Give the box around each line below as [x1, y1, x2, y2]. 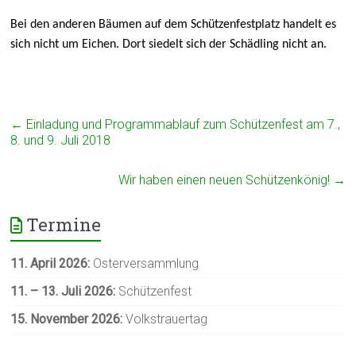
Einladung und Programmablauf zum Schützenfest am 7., [23, 117, 341, 132]
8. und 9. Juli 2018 [10, 133, 111, 148]
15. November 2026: [10, 311, 123, 327]
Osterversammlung [90, 256, 199, 271]
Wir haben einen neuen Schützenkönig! [118, 172, 333, 188]
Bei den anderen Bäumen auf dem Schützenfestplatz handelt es [10, 18, 337, 31]
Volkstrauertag [122, 311, 208, 327]
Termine [26, 213, 102, 236]
